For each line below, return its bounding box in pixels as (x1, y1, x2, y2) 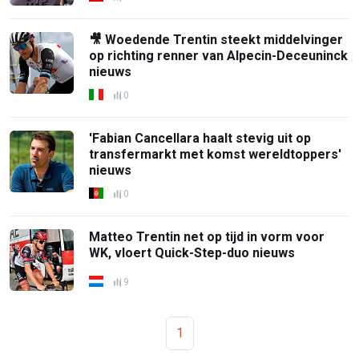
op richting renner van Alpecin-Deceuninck (89, 47, 349, 63)
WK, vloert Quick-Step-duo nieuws (89, 244, 296, 260)
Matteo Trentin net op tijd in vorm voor (89, 228, 325, 244)
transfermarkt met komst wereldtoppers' (89, 146, 342, 162)
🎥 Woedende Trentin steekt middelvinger (89, 31, 344, 47)
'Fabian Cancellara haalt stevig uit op (89, 130, 312, 146)
